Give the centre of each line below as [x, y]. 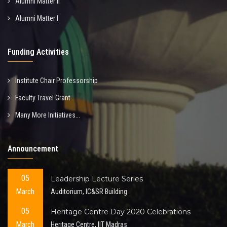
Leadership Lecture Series [97, 179]
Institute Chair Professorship [56, 81]
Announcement [33, 149]
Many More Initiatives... [48, 115]
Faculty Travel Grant [43, 98]
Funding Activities [38, 52]
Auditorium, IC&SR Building [89, 191]
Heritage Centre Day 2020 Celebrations [121, 212]
